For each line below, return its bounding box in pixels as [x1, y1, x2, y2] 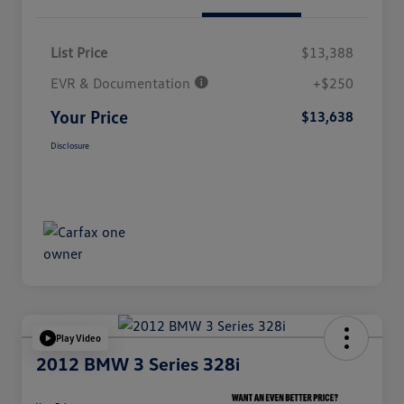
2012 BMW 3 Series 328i [36, 352, 240, 374]
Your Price [50, 105, 128, 127]
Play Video [56, 332, 101, 344]
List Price [50, 42, 107, 61]
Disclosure [50, 139, 89, 151]
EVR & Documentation [50, 73, 194, 92]
